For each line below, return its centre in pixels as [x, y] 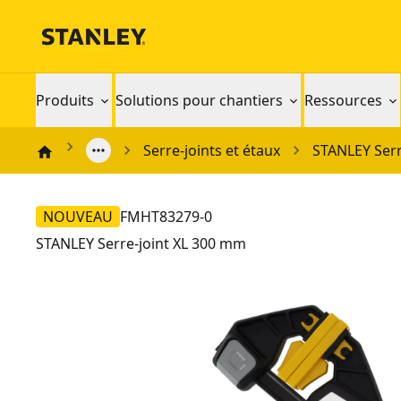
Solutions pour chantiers [199, 100]
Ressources [343, 100]
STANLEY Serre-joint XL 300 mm [141, 243]
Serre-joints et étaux [212, 150]
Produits [65, 100]
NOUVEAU [78, 217]
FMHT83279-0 [166, 217]
